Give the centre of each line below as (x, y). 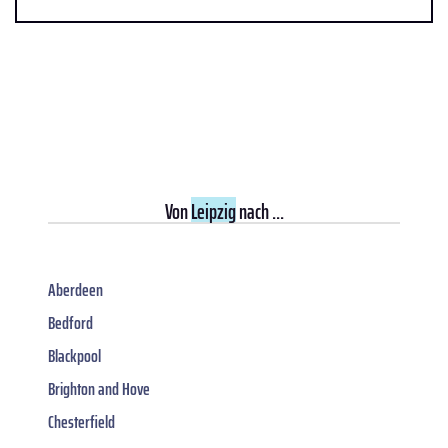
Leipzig (213, 212)
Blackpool (74, 356)
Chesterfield (81, 422)
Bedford (70, 323)
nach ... (259, 212)
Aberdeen (75, 290)
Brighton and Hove (99, 389)
